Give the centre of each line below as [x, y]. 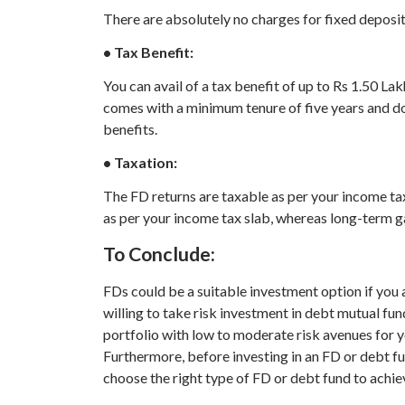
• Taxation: [140, 162]
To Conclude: [159, 254]
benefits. [130, 128]
